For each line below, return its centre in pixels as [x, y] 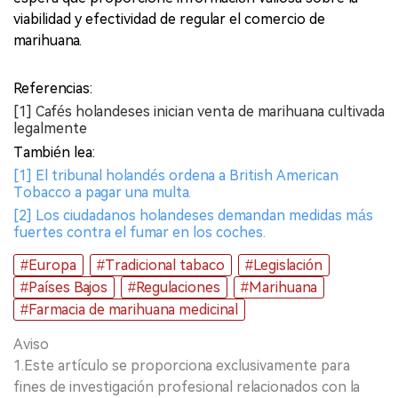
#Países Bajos [64, 287]
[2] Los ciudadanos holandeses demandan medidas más [193, 215]
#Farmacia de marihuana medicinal [129, 309]
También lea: [54, 152]
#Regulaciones [174, 287]
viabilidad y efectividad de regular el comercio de [169, 19]
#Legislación [284, 265]
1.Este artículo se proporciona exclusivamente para [182, 365]
